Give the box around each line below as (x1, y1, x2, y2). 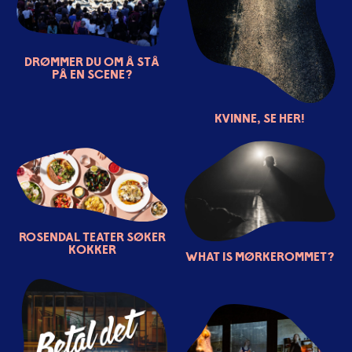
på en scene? (51, 66, 133, 82)
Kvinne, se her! (214, 110, 306, 126)
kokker (68, 240, 116, 257)
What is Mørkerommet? (185, 247, 335, 264)
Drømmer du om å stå (24, 53, 160, 70)
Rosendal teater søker (18, 228, 166, 244)
